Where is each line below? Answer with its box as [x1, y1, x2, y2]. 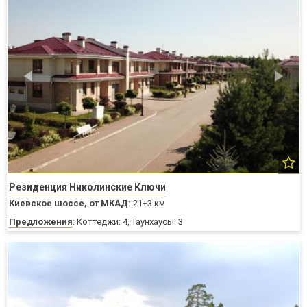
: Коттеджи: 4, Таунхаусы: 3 [73, 216, 183, 227]
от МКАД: [89, 197, 131, 208]
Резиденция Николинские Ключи [9, 181, 166, 193]
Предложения [9, 216, 73, 227]
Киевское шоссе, [9, 197, 87, 208]
